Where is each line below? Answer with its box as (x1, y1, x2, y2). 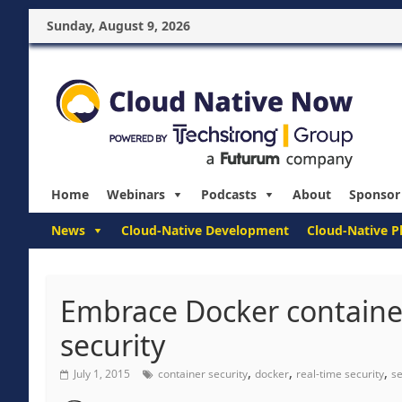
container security (158, 366, 248, 381)
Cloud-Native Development (121, 222, 289, 239)
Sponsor (349, 186, 400, 203)
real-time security (296, 366, 384, 381)
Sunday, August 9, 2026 (47, 17, 190, 34)
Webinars (107, 186, 165, 203)
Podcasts (201, 186, 257, 203)
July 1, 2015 (74, 366, 130, 381)
